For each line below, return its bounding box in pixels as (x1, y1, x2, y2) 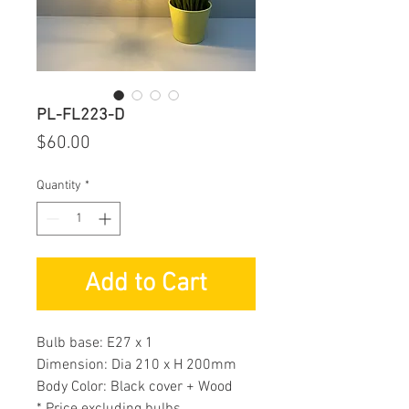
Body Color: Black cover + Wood (37, 377, 233, 396)
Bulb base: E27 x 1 (37, 333, 153, 352)
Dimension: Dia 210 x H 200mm (37, 355, 236, 374)
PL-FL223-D (37, 105, 124, 125)
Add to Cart (85, 267, 207, 299)
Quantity (37, 177, 81, 194)
